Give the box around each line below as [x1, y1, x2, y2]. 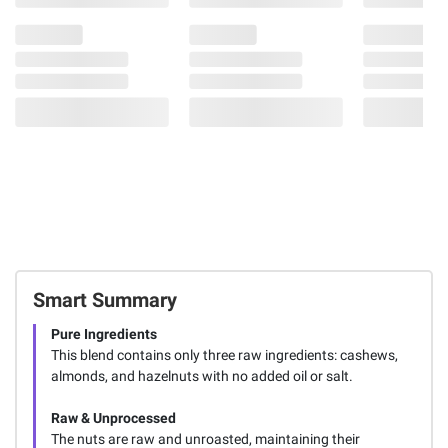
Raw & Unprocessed [50, 409, 176, 426]
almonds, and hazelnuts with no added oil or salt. [50, 367, 353, 384]
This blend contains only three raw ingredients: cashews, [50, 346, 398, 363]
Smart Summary [32, 287, 177, 312]
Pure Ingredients [50, 325, 157, 342]
